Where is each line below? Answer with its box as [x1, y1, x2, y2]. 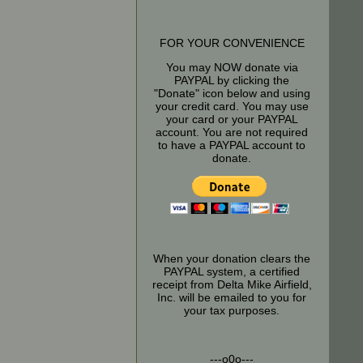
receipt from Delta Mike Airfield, [152, 278, 312, 291]
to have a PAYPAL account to [158, 139, 305, 152]
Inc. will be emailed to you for [157, 291, 306, 304]
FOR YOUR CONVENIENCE [159, 36, 305, 49]
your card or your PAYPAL [165, 113, 298, 126]
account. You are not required [156, 126, 308, 139]
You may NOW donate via [165, 61, 298, 74]
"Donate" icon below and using [153, 87, 310, 100]
